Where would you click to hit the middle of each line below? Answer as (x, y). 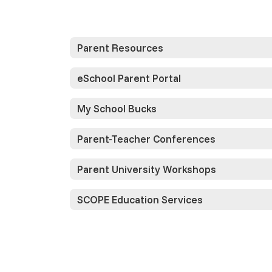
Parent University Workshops (147, 169)
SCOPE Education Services (140, 199)
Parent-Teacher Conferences (146, 138)
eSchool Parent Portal (129, 78)
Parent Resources (120, 47)
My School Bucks (117, 108)
